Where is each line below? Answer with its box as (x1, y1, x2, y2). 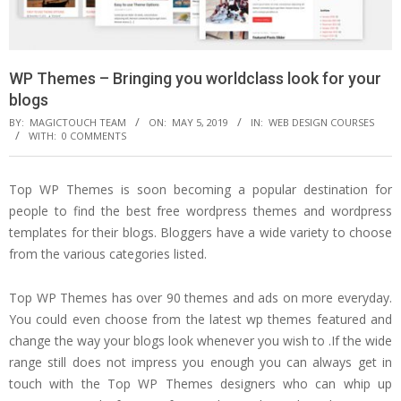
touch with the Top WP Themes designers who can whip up (9, 375, 392, 393)
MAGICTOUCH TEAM (30, 115, 126, 130)
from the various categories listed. (9, 245, 207, 263)
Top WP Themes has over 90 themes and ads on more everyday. (9, 289, 392, 307)
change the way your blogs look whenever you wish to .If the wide (9, 332, 392, 350)
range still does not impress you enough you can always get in (9, 354, 392, 371)
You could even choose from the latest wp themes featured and (9, 311, 392, 328)
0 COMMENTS (62, 129, 126, 143)
